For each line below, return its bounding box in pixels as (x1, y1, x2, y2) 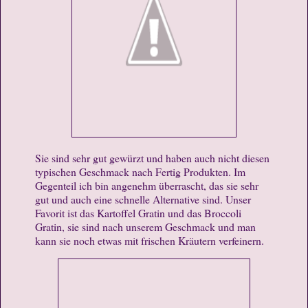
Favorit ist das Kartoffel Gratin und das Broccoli (35, 205, 241, 220)
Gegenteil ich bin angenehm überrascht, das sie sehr (35, 177, 258, 192)
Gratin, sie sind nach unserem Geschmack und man (35, 219, 256, 234)
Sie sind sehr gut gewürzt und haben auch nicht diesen (35, 150, 269, 165)
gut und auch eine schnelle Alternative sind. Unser (35, 191, 251, 206)
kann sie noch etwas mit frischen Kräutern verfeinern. (35, 232, 264, 247)
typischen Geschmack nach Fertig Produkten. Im (35, 164, 245, 179)
